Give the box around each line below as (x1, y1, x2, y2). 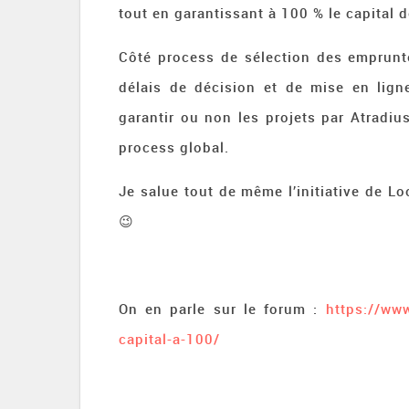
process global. (119, 138, 229, 156)
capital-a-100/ (119, 330, 220, 348)
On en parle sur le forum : (119, 299, 326, 318)
